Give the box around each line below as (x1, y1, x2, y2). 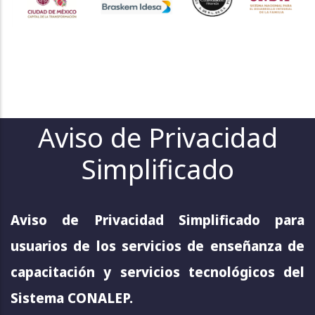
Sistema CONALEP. (11, 289, 133, 307)
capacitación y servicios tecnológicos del (11, 263, 304, 281)
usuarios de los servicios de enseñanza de (11, 237, 304, 255)
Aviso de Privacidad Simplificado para (11, 211, 304, 229)
